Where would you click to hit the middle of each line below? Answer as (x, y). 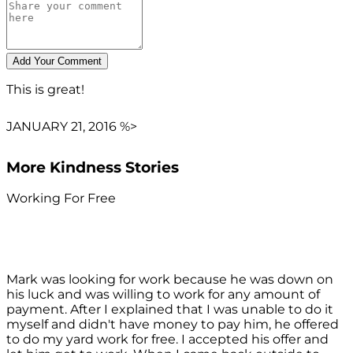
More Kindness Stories (93, 167)
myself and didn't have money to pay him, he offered (173, 325)
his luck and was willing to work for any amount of (163, 295)
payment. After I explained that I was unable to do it (170, 310)
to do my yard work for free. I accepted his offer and (167, 340)
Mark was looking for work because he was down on (170, 280)
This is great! (45, 89)
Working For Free (61, 199)
